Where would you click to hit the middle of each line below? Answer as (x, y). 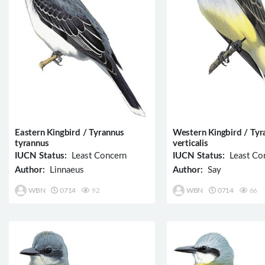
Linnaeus (64, 170)
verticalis (190, 144)
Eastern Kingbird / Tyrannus (70, 133)
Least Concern (97, 156)
